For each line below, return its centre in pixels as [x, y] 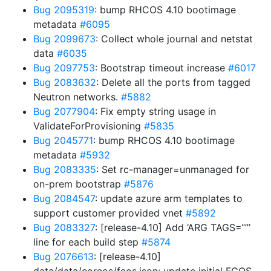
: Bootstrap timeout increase [162, 68]
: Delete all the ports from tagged [173, 82]
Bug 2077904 [64, 111]
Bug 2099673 [64, 39]
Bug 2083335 [65, 169]
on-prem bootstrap [79, 184]
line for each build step [87, 242]
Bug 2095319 [64, 10]
